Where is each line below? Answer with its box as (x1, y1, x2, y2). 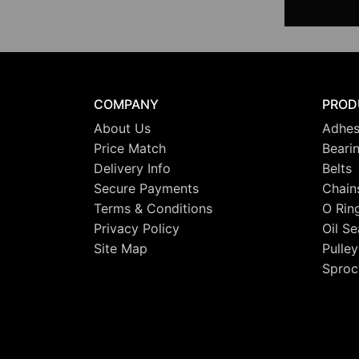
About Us (94, 120, 151, 137)
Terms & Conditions (94, 200, 212, 217)
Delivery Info (94, 160, 171, 177)
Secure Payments (94, 180, 199, 197)
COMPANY (94, 96, 159, 113)
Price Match (94, 140, 166, 157)
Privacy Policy (94, 220, 179, 237)
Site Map (94, 240, 147, 257)
